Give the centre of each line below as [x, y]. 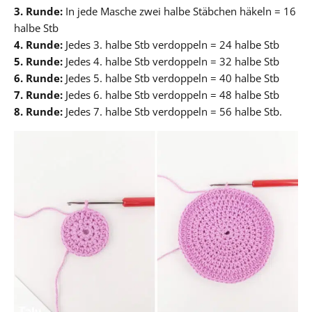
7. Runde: [38, 94]
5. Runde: [38, 61]
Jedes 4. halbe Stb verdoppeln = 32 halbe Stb [171, 61]
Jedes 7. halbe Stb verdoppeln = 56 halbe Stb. [172, 111]
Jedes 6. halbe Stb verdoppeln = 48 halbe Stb [171, 94]
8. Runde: [38, 111]
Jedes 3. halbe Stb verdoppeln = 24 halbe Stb [171, 44]
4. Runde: [38, 44]
